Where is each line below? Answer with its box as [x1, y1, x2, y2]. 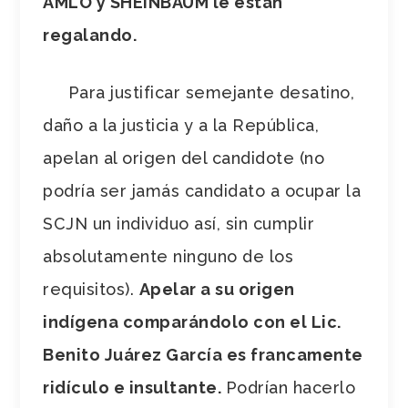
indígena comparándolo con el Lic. [43, 311, 342, 331]
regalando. [43, 25, 138, 45]
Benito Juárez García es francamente [43, 344, 363, 364]
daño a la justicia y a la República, [43, 115, 320, 135]
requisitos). [43, 279, 139, 299]
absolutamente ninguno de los [43, 246, 294, 266]
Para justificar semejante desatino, [43, 82, 355, 102]
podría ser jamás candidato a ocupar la [43, 180, 362, 200]
